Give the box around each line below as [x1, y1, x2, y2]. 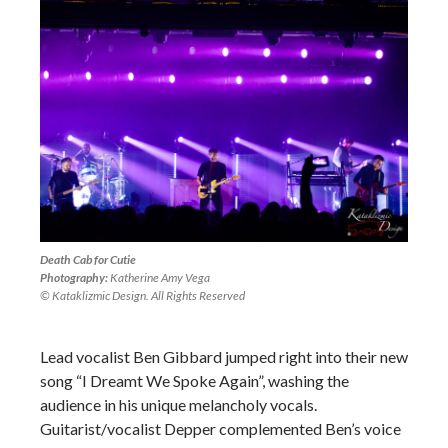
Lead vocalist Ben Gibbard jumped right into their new [40, 346, 408, 366]
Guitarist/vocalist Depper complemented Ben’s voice [40, 418, 401, 438]
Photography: [40, 269, 108, 285]
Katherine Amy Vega [108, 269, 210, 285]
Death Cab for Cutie [40, 251, 136, 267]
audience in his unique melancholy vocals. [40, 394, 317, 414]
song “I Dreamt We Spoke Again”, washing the [40, 370, 349, 390]
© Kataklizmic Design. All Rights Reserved [40, 287, 245, 303]
